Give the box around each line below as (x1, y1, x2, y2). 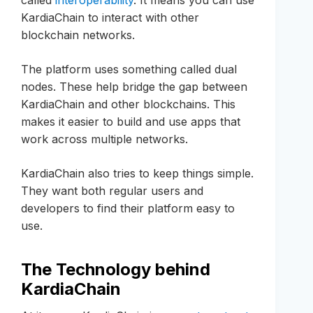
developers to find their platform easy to (21, 201, 235, 215)
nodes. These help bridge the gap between (21, 79, 247, 94)
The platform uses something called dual (21, 61, 237, 76)
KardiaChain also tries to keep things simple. (21, 166, 254, 180)
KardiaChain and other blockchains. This (21, 96, 235, 111)
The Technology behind (21, 259, 210, 279)
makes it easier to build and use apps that (21, 114, 240, 129)
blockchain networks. (21, 27, 135, 42)
